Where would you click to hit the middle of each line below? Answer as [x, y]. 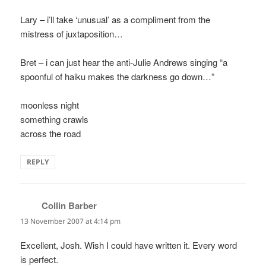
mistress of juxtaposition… [72, 34]
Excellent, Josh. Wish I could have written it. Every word [129, 245]
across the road [51, 134]
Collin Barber [69, 206]
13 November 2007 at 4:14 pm [71, 221]
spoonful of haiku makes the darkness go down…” [118, 77]
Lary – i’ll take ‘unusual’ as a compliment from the [115, 20]
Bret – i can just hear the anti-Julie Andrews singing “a [124, 62]
